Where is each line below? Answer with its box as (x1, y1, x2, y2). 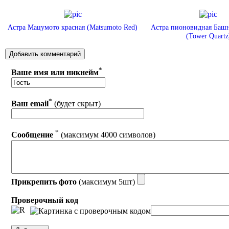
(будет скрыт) (52, 99, 101, 108)
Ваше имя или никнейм (11, 67, 99, 77)
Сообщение (11, 130, 54, 140)
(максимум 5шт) (77, 177, 138, 186)
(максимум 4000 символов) (59, 130, 156, 140)
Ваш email (11, 99, 49, 108)
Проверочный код (11, 195, 79, 204)
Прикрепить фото (11, 177, 77, 186)
